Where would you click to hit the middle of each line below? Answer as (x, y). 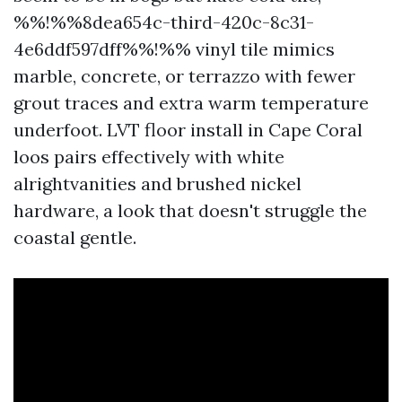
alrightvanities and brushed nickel (157, 184)
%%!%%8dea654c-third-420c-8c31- (164, 22)
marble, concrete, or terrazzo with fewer (184, 76)
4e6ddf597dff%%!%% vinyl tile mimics (174, 49)
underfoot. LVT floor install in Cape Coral (188, 130)
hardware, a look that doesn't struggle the (190, 210)
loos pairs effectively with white (149, 157)
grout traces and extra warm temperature (191, 103)
